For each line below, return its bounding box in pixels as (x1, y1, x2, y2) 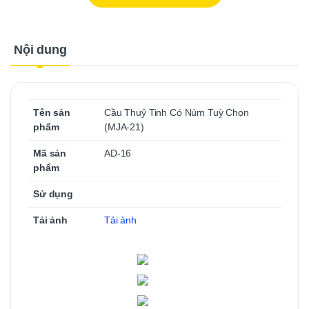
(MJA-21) (104, 121, 144, 133)
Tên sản (33, 107, 70, 119)
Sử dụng (33, 188, 73, 200)
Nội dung (13, 43, 67, 57)
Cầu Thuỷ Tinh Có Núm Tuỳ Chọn (104, 107, 249, 119)
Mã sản (33, 148, 67, 159)
